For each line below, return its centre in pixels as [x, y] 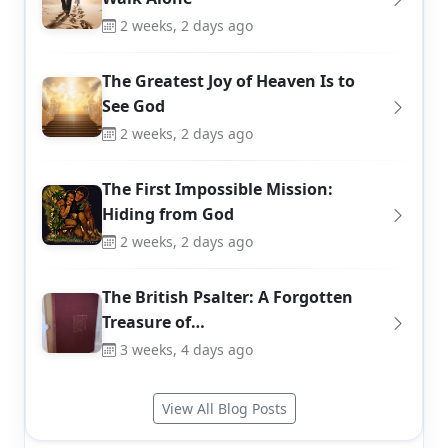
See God [133, 106]
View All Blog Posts [224, 409]
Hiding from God [168, 214]
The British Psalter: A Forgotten [227, 297]
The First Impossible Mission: [217, 189]
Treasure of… [153, 322]
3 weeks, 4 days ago [186, 350]
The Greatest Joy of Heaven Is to [228, 81]
